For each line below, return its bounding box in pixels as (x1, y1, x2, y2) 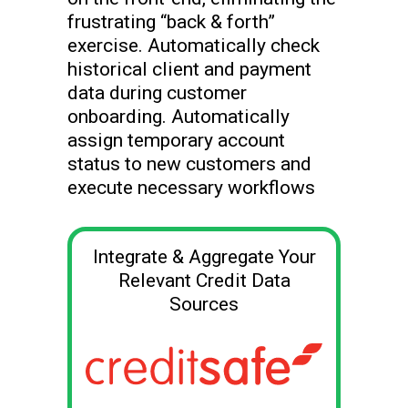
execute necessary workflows (67, 177, 315, 199)
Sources (169, 293, 239, 316)
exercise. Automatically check (67, 35, 320, 57)
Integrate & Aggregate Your (92, 246, 316, 269)
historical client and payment (67, 58, 311, 81)
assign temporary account (67, 129, 285, 152)
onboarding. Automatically (67, 106, 290, 128)
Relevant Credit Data (117, 270, 291, 292)
